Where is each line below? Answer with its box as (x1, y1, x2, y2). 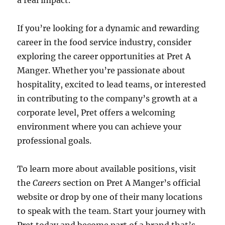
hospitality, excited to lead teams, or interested (17, 79, 206, 89)
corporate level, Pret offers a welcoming (17, 107, 176, 118)
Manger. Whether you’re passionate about (17, 65, 186, 75)
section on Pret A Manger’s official (61, 178, 201, 188)
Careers (33, 178, 61, 188)
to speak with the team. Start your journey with (17, 206, 206, 216)
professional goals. (17, 136, 92, 146)
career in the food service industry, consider (17, 37, 192, 47)
